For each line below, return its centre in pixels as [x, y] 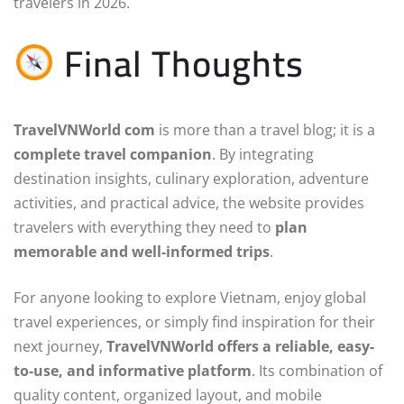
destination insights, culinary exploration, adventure [191, 179]
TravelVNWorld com [84, 130]
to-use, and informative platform [133, 371]
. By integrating [263, 155]
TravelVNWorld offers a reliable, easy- [240, 347]
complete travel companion [113, 155]
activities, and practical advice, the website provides [189, 203]
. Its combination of [317, 371]
